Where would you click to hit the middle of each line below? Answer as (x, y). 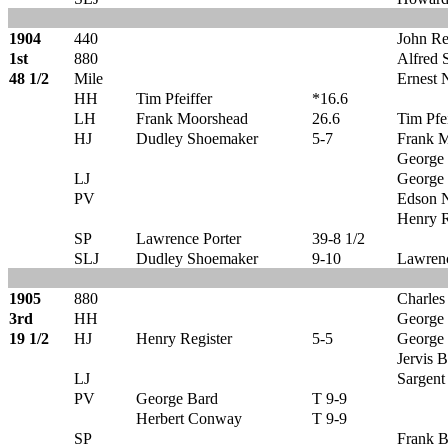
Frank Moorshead (192, 118)
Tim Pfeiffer (174, 98)
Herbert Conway (189, 418)
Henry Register (184, 338)
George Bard (177, 398)
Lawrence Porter (188, 238)
